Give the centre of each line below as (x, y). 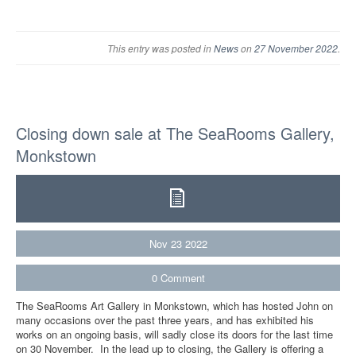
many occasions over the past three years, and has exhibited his (165, 319)
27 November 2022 (296, 48)
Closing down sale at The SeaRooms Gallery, (175, 133)
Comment (182, 277)
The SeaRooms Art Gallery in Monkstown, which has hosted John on (174, 305)
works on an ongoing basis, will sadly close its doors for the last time (174, 334)
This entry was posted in (161, 48)
